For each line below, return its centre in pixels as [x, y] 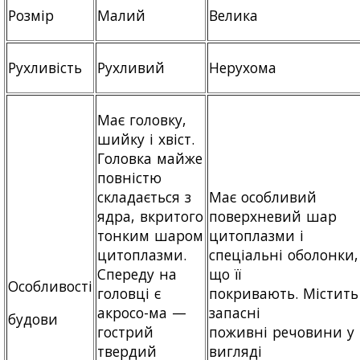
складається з [145, 196]
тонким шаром [151, 235]
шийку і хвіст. [146, 139]
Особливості [50, 286]
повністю [129, 177]
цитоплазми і [257, 235]
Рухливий [131, 67]
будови [33, 319]
